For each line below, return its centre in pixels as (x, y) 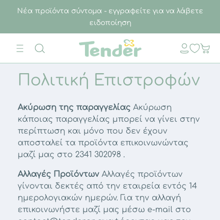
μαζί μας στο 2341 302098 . (71, 155)
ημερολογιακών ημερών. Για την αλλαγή (99, 198)
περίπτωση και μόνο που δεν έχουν (93, 131)
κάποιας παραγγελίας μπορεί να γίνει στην (109, 119)
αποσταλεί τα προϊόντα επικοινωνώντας (103, 143)
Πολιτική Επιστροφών (109, 80)
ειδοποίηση (110, 23)
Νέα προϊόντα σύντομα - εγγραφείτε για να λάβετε (110, 11)
